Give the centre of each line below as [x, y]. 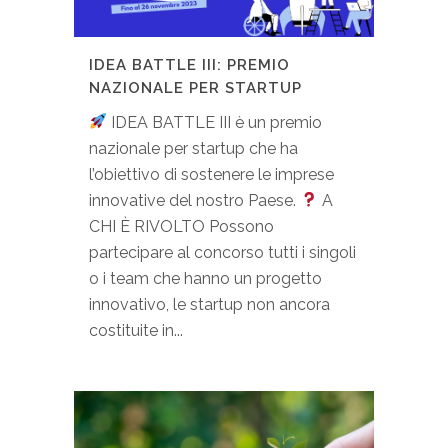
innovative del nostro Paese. [194, 200]
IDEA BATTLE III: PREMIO [189, 64]
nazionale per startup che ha [193, 148]
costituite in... [136, 330]
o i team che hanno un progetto [205, 278]
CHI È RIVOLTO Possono [181, 226]
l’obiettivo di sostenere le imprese [211, 174]
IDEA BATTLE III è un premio [215, 122]
